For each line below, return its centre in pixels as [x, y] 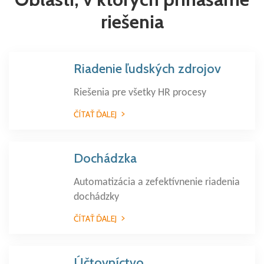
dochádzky [96, 197]
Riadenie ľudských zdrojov [147, 69]
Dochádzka [105, 158]
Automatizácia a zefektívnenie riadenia [157, 182]
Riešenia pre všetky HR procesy [140, 93]
